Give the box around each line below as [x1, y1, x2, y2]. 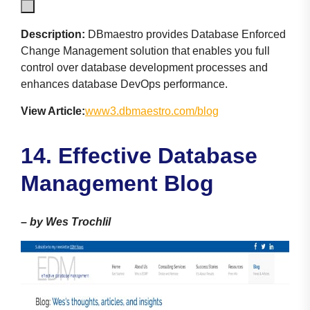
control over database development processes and [21, 61, 268, 73]
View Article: [21, 104, 85, 117]
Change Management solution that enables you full [21, 44, 270, 57]
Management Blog [21, 170, 214, 196]
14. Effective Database [21, 143, 257, 168]
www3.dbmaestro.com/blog [85, 104, 219, 117]
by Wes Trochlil [30, 215, 111, 228]
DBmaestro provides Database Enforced [85, 28, 286, 40]
